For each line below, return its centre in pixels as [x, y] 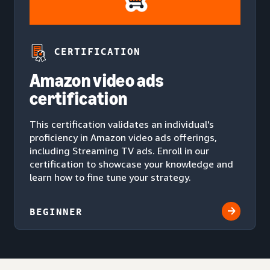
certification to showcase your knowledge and [131, 164]
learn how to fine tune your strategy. [110, 177]
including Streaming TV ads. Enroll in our [119, 150]
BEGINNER [56, 211]
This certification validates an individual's [122, 124]
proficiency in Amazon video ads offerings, [123, 137]
